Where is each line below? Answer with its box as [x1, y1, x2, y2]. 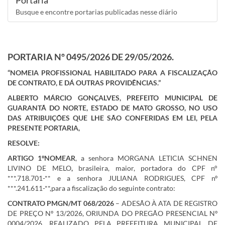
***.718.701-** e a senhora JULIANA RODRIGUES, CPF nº [8, 174, 217, 182]
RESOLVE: [8, 139, 40, 147]
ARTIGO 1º [8, 154, 44, 162]
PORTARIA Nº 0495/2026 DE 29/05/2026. [8, 51, 174, 62]
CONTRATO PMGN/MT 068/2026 [8, 199, 116, 207]
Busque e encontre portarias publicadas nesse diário [16, 8, 177, 16]
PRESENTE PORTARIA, [8, 124, 80, 132]
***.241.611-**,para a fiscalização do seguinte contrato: [8, 184, 175, 192]
